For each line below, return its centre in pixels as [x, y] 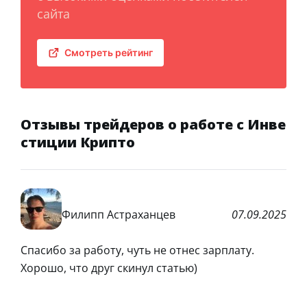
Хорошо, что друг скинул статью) [109, 268]
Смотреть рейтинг [109, 52]
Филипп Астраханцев [119, 215]
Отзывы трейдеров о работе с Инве [153, 124]
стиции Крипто [78, 142]
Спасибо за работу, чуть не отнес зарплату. [137, 250]
